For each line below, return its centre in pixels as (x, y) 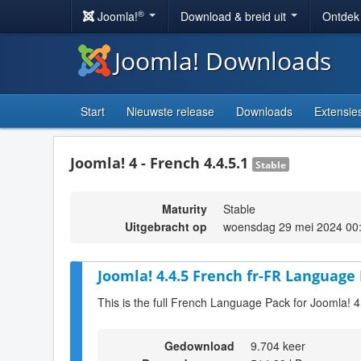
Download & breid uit (235, 16)
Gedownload (199, 345)
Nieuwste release (170, 111)
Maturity (185, 209)
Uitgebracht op (166, 226)
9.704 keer (278, 345)
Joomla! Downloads (223, 61)
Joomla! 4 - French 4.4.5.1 (161, 163)
